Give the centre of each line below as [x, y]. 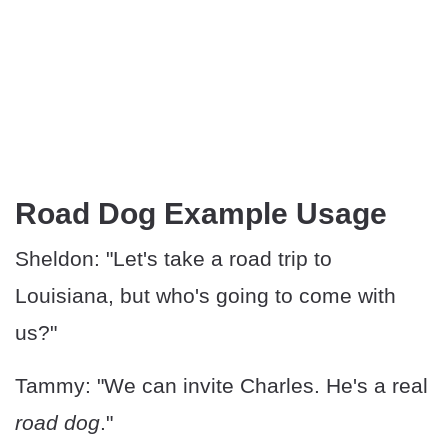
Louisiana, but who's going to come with [205, 296]
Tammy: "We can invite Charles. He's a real [221, 386]
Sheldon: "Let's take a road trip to [173, 259]
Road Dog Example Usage [201, 214]
